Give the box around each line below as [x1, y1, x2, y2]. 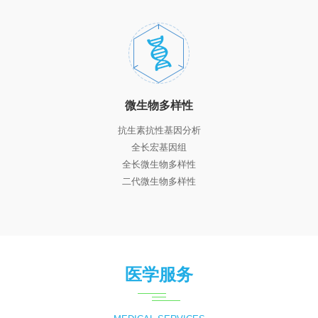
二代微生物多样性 [122, 176, 196, 187]
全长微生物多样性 [122, 159, 196, 170]
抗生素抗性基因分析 [117, 125, 201, 136]
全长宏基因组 [131, 142, 187, 153]
